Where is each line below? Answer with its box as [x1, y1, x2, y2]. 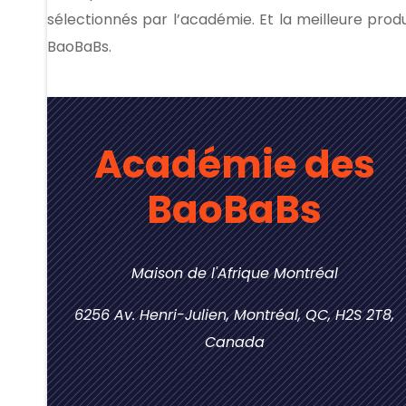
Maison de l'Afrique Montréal [130, 263, 338, 284]
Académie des [93, 138, 375, 191]
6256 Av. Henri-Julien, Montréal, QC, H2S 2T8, [74, 304, 395, 325]
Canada [204, 332, 265, 353]
